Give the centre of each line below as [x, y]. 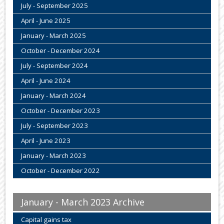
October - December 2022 [61, 171]
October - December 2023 [61, 111]
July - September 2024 [55, 66]
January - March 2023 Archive [83, 202]
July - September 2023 [55, 126]
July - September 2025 [55, 6]
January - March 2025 [54, 36]
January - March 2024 [54, 96]
